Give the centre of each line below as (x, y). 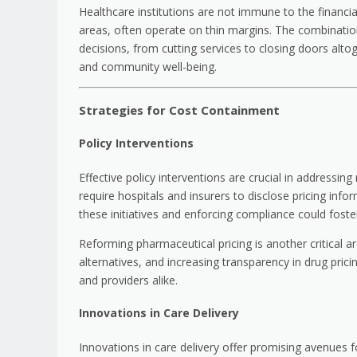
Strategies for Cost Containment (179, 110)
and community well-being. (148, 66)
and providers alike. (128, 280)
